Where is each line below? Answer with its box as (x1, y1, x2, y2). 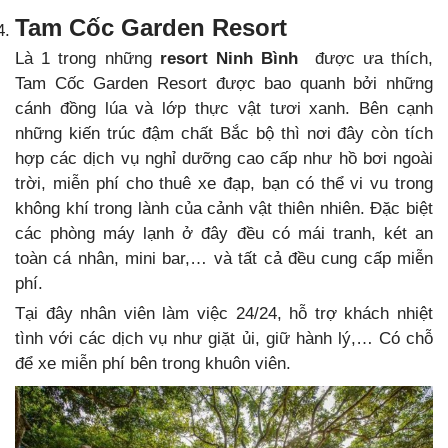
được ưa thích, (306, 49, 434, 69)
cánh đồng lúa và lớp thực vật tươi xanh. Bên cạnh (15, 99, 433, 119)
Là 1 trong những (15, 49, 160, 69)
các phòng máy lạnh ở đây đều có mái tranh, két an (15, 224, 433, 244)
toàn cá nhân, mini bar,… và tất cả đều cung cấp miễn (15, 249, 433, 269)
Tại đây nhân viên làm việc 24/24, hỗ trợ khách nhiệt (15, 304, 433, 324)
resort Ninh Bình (159, 49, 307, 69)
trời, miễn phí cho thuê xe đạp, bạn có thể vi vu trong (15, 174, 433, 194)
